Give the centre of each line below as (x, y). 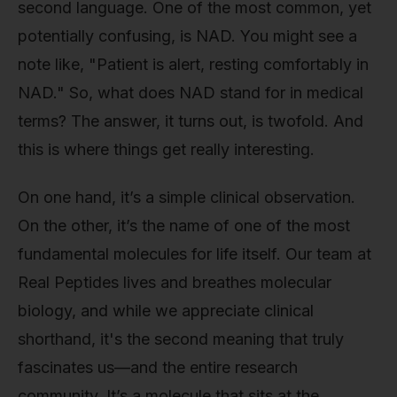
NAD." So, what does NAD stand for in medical (191, 93)
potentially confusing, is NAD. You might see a (187, 36)
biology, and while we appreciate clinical (166, 310)
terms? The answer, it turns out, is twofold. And (191, 121)
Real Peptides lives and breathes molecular (175, 282)
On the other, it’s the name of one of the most (184, 225)
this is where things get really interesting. (166, 150)
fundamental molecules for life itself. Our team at (195, 253)
